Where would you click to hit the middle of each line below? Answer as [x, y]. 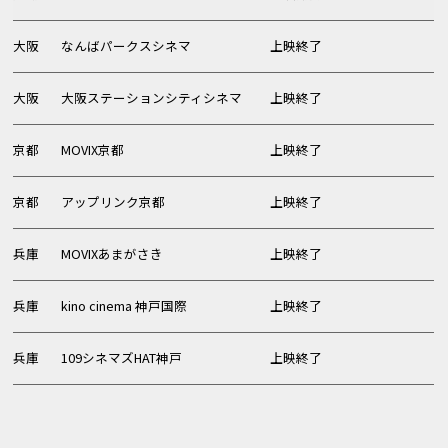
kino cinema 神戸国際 [124, 306]
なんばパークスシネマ [126, 46]
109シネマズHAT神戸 [122, 358]
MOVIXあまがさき [112, 254]
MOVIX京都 [93, 150]
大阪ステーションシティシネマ [152, 98]
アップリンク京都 [113, 202]
